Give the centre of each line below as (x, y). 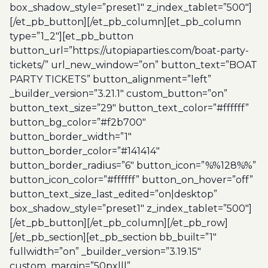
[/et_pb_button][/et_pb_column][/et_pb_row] (119, 223)
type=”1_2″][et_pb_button (71, 36)
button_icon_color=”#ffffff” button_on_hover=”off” (131, 180)
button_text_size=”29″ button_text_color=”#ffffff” (129, 108)
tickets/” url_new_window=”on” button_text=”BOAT (133, 65)
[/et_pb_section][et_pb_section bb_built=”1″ (113, 237)
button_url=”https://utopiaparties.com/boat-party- (129, 51)
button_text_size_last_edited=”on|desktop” (113, 194)
